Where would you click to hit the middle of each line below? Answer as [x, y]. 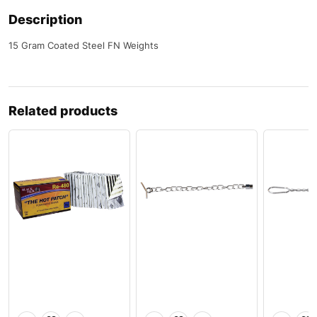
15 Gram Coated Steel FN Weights [83, 45]
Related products [63, 110]
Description [45, 19]
